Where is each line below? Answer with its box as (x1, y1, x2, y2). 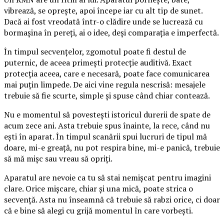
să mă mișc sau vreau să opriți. (4, 153, 112, 164)
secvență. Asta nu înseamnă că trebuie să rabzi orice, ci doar (4, 194, 220, 205)
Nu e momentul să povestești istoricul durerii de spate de (4, 109, 210, 120)
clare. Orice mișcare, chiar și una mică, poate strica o (4, 183, 193, 194)
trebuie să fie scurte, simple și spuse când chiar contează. (4, 90, 210, 101)
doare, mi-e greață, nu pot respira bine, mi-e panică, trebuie (4, 142, 220, 153)
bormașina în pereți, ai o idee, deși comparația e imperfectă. (4, 27, 219, 38)
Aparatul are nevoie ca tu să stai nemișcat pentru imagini (4, 172, 211, 183)
